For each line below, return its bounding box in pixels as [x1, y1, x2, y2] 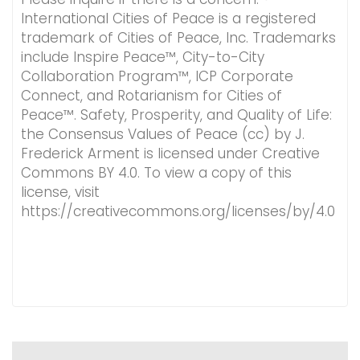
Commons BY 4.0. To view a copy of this [21, 162, 292, 182]
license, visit [21, 182, 100, 202]
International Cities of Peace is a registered [21, 8, 316, 28]
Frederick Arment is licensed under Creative [21, 143, 320, 163]
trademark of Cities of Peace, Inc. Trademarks [21, 27, 336, 47]
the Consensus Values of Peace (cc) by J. [21, 124, 305, 144]
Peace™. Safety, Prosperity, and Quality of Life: [21, 104, 332, 125]
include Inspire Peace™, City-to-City [21, 47, 264, 67]
